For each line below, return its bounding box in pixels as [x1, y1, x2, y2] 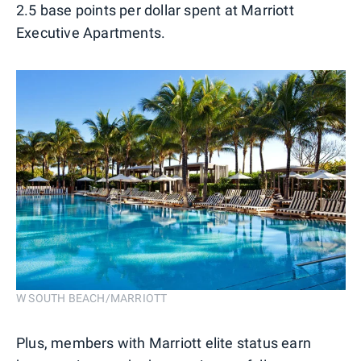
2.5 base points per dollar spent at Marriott [16, 2, 294, 19]
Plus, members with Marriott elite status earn [16, 334, 312, 352]
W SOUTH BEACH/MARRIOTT [16, 292, 168, 305]
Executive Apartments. [16, 24, 166, 42]
